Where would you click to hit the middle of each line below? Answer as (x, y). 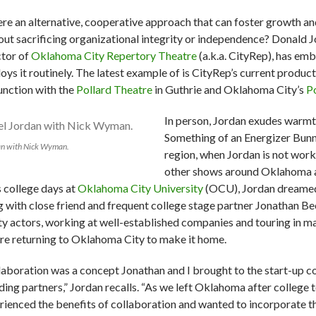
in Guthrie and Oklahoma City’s (229, 90)
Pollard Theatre (114, 90)
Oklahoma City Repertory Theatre (114, 56)
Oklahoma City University (140, 188)
